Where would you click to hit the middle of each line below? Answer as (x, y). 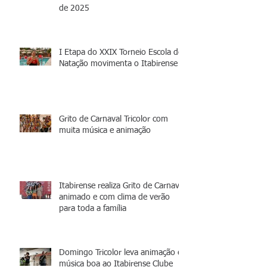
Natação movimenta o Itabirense (118, 63)
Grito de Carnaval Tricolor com (114, 119)
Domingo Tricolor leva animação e (120, 252)
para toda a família (93, 208)
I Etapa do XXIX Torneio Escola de (121, 52)
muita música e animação (105, 130)
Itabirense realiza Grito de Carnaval (122, 186)
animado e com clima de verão (114, 197)
